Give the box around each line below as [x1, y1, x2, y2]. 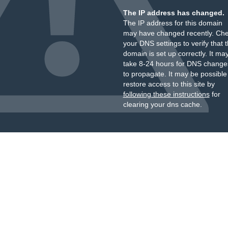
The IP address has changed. [123, 9, 224, 17]
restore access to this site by [123, 80, 215, 88]
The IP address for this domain [123, 19, 222, 27]
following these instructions [123, 90, 210, 98]
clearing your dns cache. [123, 100, 202, 108]
